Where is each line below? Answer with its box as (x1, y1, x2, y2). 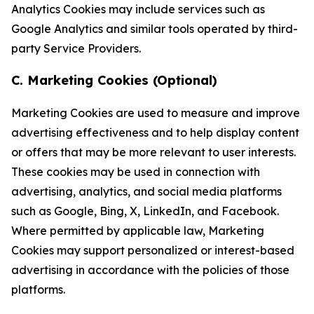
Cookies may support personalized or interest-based (11, 243, 294, 257)
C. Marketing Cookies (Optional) (11, 72, 217, 88)
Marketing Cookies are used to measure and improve (11, 106, 300, 120)
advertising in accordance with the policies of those (11, 263, 289, 277)
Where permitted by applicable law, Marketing (11, 224, 264, 238)
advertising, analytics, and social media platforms (11, 184, 282, 198)
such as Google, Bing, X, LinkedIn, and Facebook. (11, 204, 279, 218)
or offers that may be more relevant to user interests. (11, 145, 296, 159)
